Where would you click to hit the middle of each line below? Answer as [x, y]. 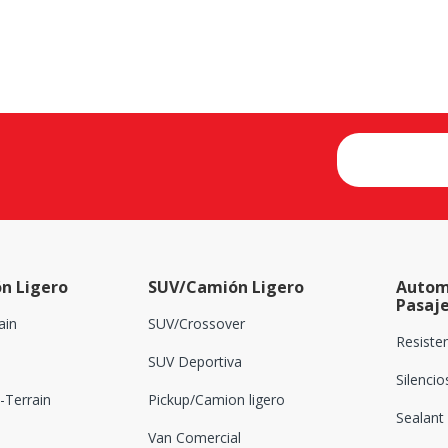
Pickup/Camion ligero [216, 400]
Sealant [420, 418]
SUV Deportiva [194, 362]
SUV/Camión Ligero [225, 287]
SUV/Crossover [196, 324]
